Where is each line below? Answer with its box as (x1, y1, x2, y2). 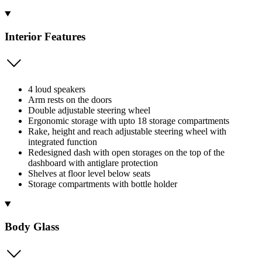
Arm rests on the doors (28, 95, 112, 105)
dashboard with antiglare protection (28, 158, 158, 168)
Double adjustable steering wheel (28, 105, 150, 116)
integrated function (28, 137, 97, 147)
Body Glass (5, 220, 59, 233)
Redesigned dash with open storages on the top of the (28, 147, 225, 158)
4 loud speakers (28, 84, 85, 95)
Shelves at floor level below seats (28, 168, 150, 179)
